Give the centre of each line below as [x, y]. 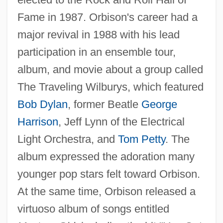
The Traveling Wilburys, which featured [110, 87]
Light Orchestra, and [67, 139]
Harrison [38, 121]
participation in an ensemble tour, [96, 52]
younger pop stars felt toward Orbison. [109, 174]
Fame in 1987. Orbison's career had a [107, 17]
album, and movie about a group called [110, 69]
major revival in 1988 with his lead [98, 34]
